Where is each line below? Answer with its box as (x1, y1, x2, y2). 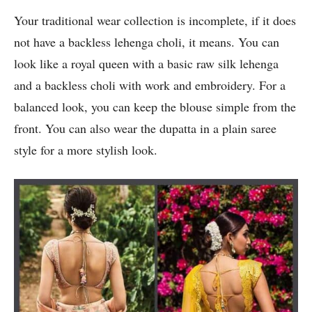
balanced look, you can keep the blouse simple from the (14, 98, 296, 116)
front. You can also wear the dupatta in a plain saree (14, 120, 276, 137)
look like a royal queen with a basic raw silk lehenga (14, 55, 279, 72)
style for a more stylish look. (14, 141, 157, 159)
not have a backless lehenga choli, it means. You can (14, 33, 279, 51)
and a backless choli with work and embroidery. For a (14, 77, 286, 94)
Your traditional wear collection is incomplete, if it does (14, 12, 296, 29)
